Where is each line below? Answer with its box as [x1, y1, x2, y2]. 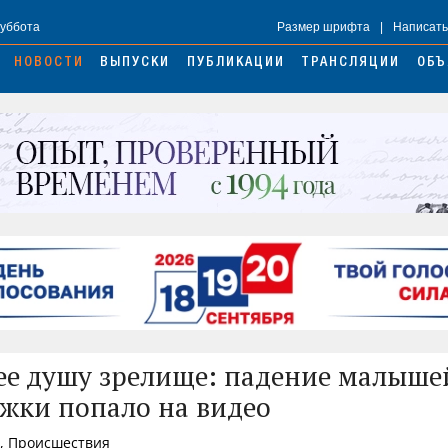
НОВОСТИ [13, 56, 84, 71]
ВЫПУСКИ [100, 56, 171, 71]
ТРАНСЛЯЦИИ [301, 56, 401, 71]
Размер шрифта [277, 20, 370, 35]
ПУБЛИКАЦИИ [186, 56, 285, 71]
